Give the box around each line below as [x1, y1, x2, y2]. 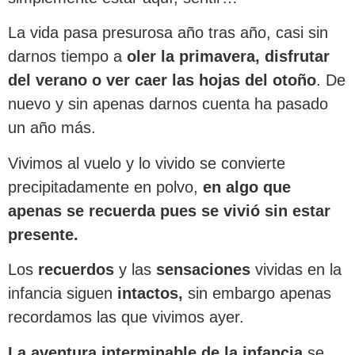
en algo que [203, 177, 291, 196]
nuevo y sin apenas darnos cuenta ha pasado [8, 95, 328, 113]
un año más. [8, 119, 96, 137]
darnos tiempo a [8, 48, 127, 66]
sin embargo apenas [183, 284, 331, 303]
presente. [8, 225, 78, 243]
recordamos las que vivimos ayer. [8, 308, 244, 326]
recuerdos [33, 261, 114, 279]
